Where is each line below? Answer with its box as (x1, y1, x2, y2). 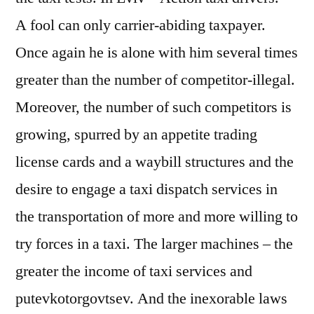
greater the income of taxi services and (15, 261, 252, 281)
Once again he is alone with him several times (15, 43, 298, 62)
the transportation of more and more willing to (15, 207, 298, 226)
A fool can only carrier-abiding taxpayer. (15, 15, 266, 35)
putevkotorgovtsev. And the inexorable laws (15, 289, 287, 308)
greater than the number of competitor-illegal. (15, 70, 295, 90)
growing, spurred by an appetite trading (15, 125, 257, 144)
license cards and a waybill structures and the (15, 152, 294, 172)
